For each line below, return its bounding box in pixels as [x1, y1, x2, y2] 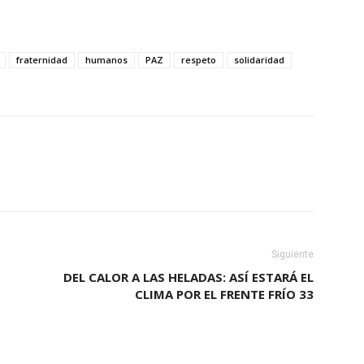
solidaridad [234, 53, 284, 66]
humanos [85, 53, 128, 66]
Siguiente [271, 248, 314, 260]
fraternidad [16, 53, 67, 66]
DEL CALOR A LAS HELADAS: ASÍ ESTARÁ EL [63, 268, 314, 285]
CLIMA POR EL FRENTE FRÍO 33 [135, 285, 314, 302]
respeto [181, 53, 216, 66]
